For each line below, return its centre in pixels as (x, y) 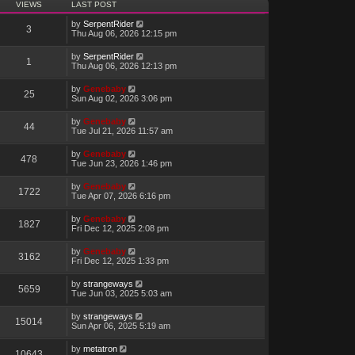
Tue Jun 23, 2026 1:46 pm (121, 164)
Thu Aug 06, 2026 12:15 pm (124, 34)
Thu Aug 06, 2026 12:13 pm (124, 66)
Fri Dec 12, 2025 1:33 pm (120, 261)
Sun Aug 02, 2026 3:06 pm (121, 99)
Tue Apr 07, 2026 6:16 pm (120, 196)
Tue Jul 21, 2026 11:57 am (122, 131)
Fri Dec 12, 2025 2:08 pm (120, 229)
